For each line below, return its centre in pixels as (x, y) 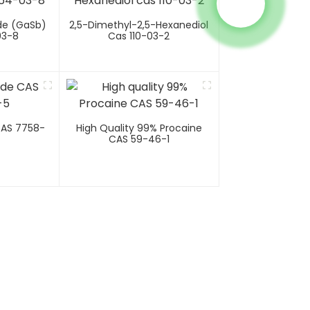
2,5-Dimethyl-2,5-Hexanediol (139, 25)
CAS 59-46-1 (139, 139)
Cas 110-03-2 (139, 36)
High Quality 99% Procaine (139, 128)
